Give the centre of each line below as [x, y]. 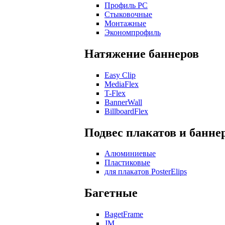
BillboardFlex [126, 111]
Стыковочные [128, 14]
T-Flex [115, 93]
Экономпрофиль [133, 32]
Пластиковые [127, 163]
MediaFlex [122, 84]
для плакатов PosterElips [146, 172]
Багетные [111, 193]
